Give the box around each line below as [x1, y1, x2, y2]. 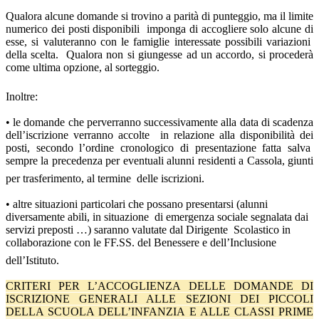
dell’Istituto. [6, 254, 59, 267]
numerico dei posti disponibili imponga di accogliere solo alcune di [6, 23, 313, 36]
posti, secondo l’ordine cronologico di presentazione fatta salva [6, 142, 313, 155]
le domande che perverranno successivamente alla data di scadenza [13, 116, 314, 129]
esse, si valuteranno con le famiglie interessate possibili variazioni [6, 36, 313, 48]
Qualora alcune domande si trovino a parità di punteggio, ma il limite [6, 10, 313, 23]
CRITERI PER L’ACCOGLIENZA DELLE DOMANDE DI [6, 280, 313, 293]
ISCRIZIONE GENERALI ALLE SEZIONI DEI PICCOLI [6, 293, 313, 305]
